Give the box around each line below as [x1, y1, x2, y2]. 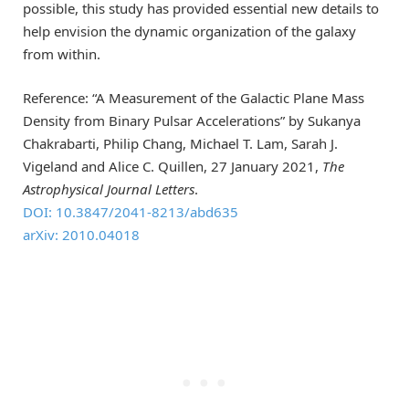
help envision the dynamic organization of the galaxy [23, 21, 356, 40]
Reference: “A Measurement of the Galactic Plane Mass [23, 88, 364, 107]
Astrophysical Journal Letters [23, 179, 194, 198]
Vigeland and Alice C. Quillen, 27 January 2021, [23, 156, 322, 175]
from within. [23, 44, 100, 63]
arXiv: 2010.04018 [23, 225, 140, 244]
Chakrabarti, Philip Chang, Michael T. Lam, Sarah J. [23, 133, 338, 152]
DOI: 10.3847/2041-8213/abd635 [23, 202, 238, 221]
